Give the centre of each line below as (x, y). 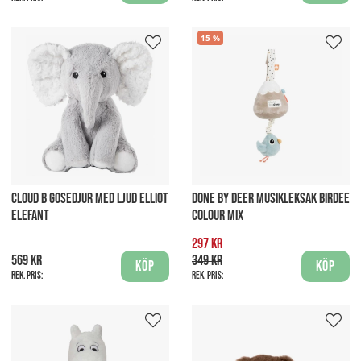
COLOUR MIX (218, 215)
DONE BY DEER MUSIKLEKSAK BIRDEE (271, 198)
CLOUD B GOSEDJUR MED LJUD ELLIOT (90, 198)
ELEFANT (30, 215)
